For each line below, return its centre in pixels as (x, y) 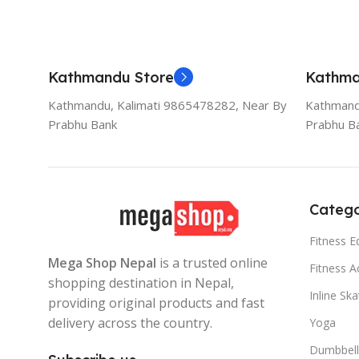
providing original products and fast (156, 303)
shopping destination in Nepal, (141, 282)
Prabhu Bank (83, 124)
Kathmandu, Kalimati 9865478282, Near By (167, 105)
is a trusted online (212, 262)
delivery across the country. (130, 323)
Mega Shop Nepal (102, 262)
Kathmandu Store (111, 77)
